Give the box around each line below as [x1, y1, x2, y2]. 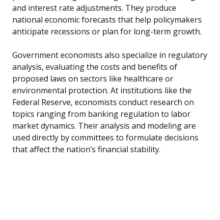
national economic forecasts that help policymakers [12, 14, 202, 26]
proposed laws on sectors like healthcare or [12, 73, 173, 84]
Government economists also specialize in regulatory [12, 50, 207, 61]
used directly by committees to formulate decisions [12, 132, 198, 143]
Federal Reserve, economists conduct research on [12, 97, 194, 108]
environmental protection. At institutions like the [12, 85, 192, 96]
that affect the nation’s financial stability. [12, 144, 161, 155]
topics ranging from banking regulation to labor [12, 109, 191, 120]
